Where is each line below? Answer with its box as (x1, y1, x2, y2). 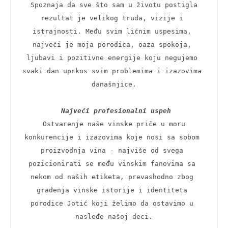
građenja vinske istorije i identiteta (37, 186, 187, 194)
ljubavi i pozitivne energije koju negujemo (26, 53, 197, 62)
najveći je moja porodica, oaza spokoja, (33, 40, 191, 48)
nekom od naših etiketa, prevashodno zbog (31, 173, 193, 181)
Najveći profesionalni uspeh (61, 106, 171, 115)
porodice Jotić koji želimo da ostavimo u (31, 199, 193, 207)
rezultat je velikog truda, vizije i (41, 14, 183, 22)
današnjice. (92, 80, 136, 88)
